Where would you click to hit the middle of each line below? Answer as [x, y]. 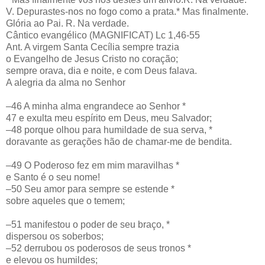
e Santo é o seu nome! [53, 177]
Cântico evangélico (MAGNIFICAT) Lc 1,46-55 [103, 35]
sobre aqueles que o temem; [65, 201]
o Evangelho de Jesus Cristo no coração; [92, 59]
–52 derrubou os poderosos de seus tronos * [98, 248]
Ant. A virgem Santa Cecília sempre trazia [93, 47]
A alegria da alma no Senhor [66, 82]
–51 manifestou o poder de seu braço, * [88, 224]
